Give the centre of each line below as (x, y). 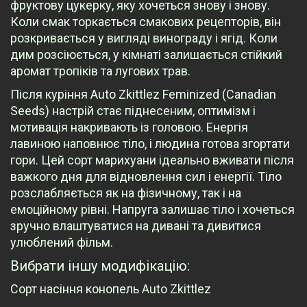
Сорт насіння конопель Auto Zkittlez (111, 289)
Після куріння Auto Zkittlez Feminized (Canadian (143, 95)
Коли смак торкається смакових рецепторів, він (146, 22)
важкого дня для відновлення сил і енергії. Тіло (146, 177)
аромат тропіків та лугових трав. (100, 71)
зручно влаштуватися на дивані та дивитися (136, 226)
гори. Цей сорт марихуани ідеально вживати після (152, 160)
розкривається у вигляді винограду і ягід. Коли (144, 38)
